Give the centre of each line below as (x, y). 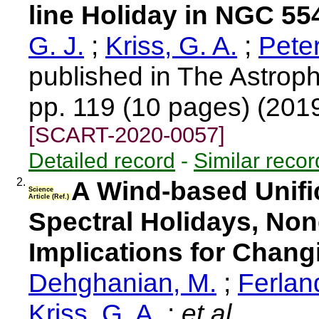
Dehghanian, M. (122, 283)
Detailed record (102, 160)
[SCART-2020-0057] (127, 135)
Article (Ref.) (50, 197)
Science (41, 190)
